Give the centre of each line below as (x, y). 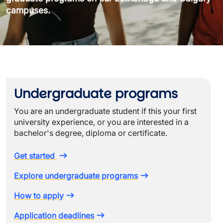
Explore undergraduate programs (76, 176)
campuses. (28, 10)
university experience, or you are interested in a (101, 122)
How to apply (39, 196)
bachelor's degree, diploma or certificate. (91, 133)
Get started (35, 156)
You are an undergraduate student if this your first (105, 111)
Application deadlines (54, 216)
